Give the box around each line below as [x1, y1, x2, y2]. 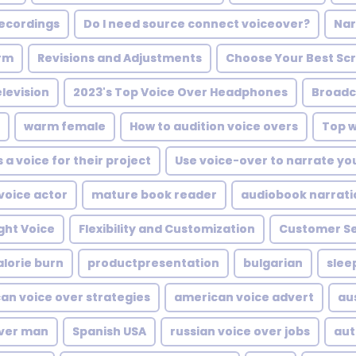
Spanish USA [72, 323, 146, 339]
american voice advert [174, 289, 314, 305]
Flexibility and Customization [79, 221, 255, 237]
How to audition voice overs [130, 118, 298, 134]
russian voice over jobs [170, 323, 310, 339]
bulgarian [243, 255, 303, 271]
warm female [24, 118, 106, 134]
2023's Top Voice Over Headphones [73, 84, 288, 100]
